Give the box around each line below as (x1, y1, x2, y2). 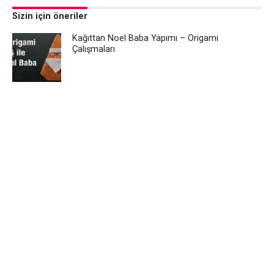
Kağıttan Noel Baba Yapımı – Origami (72, 33, 219, 44)
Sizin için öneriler (12, 11, 87, 22)
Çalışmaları (72, 44, 116, 55)
